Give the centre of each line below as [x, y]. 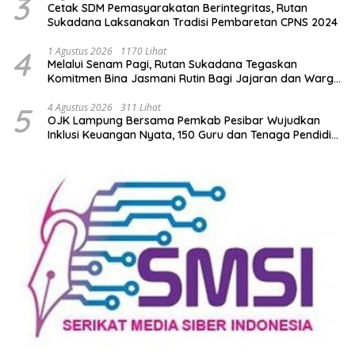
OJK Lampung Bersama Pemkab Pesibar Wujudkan [184, 120]
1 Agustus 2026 [80, 51]
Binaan [66, 92]
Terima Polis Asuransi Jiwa [117, 149]
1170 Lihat [143, 51]
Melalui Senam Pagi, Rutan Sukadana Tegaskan [172, 64]
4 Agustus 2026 [80, 107]
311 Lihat [141, 107]
